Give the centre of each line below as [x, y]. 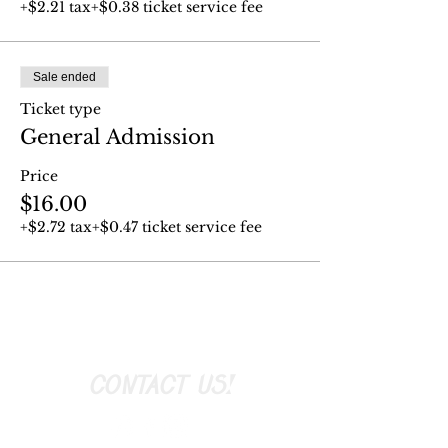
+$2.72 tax [56, 227]
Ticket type [60, 109]
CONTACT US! [160, 384]
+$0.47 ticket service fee [177, 227]
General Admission [117, 137]
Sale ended [64, 77]
